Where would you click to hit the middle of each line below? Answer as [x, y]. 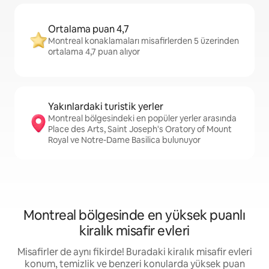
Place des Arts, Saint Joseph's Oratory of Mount [140, 129]
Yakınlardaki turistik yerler [106, 107]
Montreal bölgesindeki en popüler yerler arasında [142, 118]
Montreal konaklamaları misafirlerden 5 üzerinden [144, 41]
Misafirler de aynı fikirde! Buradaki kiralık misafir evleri [134, 252]
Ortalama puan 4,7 [89, 29]
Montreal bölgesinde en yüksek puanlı [134, 215]
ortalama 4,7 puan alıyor [94, 52]
